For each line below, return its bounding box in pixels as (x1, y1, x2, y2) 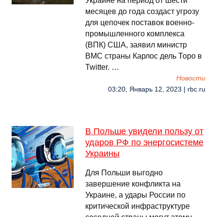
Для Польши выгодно (85, 169, 163, 177)
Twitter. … (85, 63, 119, 71)
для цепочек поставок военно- (85, 18, 194, 27)
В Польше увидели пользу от (85, 126, 203, 136)
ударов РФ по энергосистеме (85, 138, 203, 147)
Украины (85, 149, 120, 158)
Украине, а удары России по (85, 191, 186, 199)
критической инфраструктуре (85, 202, 190, 210)
